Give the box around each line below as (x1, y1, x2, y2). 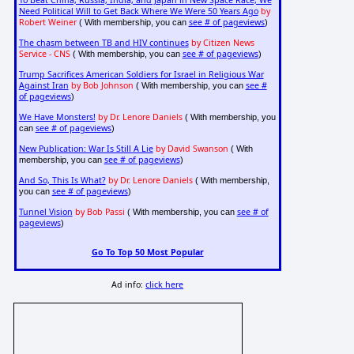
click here (145, 279, 184, 291)
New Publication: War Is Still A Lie (18, 143, 153, 155)
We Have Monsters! (18, 111, 96, 123)
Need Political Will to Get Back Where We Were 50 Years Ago (18, 6, 258, 17)
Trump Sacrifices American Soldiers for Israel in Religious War (18, 69, 264, 81)
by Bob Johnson (70, 80, 134, 92)
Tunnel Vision (18, 206, 73, 218)
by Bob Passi (74, 206, 125, 218)
